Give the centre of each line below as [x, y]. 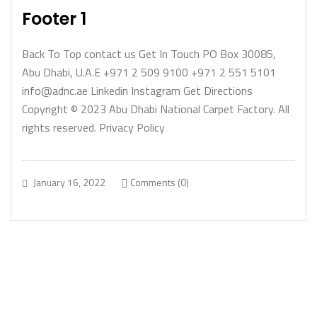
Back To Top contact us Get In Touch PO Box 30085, [149, 54]
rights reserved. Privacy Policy [93, 127]
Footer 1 [54, 19]
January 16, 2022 [69, 182]
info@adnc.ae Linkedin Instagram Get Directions [137, 91]
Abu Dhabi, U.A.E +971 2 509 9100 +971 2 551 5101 [149, 72]
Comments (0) [158, 182]
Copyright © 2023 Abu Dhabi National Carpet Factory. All [156, 109]
